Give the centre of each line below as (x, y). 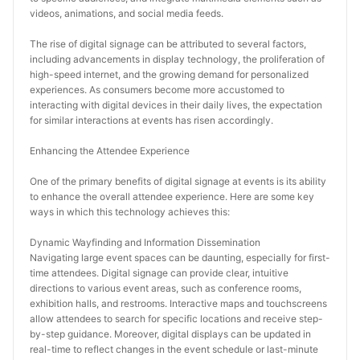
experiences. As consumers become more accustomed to (157, 90)
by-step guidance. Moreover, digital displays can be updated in (170, 334)
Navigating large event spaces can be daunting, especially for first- (180, 258)
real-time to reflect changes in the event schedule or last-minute (174, 349)
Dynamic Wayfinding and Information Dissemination (145, 242)
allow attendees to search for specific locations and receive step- (176, 319)
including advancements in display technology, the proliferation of (177, 59)
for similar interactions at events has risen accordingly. (151, 120)
